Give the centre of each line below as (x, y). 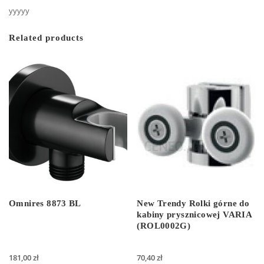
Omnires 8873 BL (45, 204)
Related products (46, 37)
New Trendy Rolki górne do (193, 204)
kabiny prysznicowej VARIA (194, 215)
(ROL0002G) (164, 226)
